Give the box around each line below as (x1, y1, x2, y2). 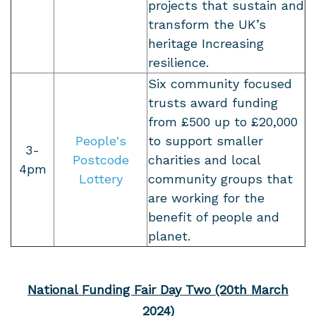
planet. (148, 229, 190, 244)
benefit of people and (148, 209, 279, 225)
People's (75, 133, 126, 149)
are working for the (148, 190, 265, 206)
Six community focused (148, 76, 292, 92)
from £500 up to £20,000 (148, 114, 298, 130)
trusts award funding (148, 95, 278, 111)
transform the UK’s (148, 17, 266, 32)
